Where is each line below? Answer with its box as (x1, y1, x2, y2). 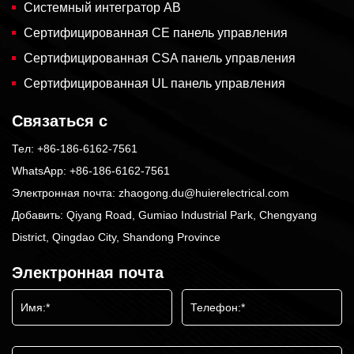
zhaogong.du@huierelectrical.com (119, 186, 289, 199)
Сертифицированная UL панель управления (24, 76, 285, 90)
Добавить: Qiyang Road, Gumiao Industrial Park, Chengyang (12, 208, 317, 221)
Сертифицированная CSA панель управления (24, 51, 296, 65)
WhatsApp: (12, 164, 70, 177)
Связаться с (12, 111, 107, 130)
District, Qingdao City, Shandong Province (12, 230, 220, 243)
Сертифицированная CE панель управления (24, 25, 288, 40)
